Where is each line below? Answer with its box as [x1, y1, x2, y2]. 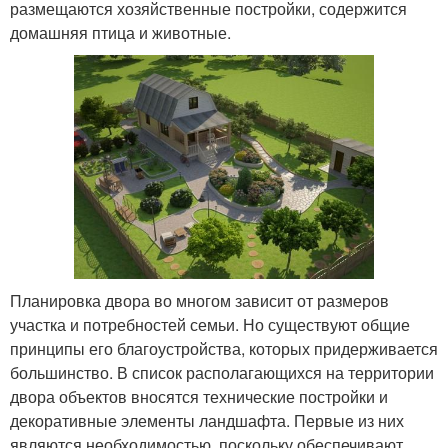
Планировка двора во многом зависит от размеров [10, 289, 389, 313]
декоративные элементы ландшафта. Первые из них [10, 409, 404, 433]
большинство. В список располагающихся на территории [10, 361, 434, 385]
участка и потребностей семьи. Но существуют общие [10, 313, 410, 337]
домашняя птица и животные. [10, 20, 231, 44]
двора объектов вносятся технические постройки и [10, 385, 388, 409]
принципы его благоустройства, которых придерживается [10, 337, 438, 361]
